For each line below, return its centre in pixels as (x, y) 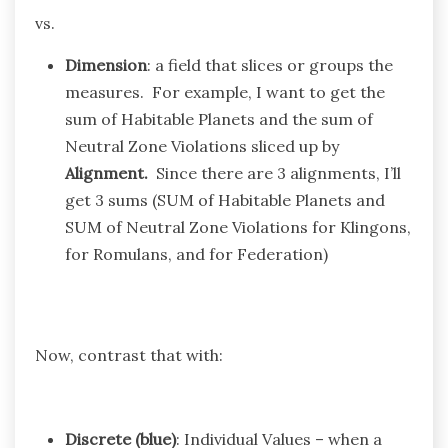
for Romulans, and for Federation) (196, 253)
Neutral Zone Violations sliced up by (202, 145)
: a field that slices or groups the (270, 64)
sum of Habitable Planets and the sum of (219, 118)
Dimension (106, 64)
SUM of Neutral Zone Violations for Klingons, (238, 226)
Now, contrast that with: (129, 354)
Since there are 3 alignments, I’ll (278, 172)
